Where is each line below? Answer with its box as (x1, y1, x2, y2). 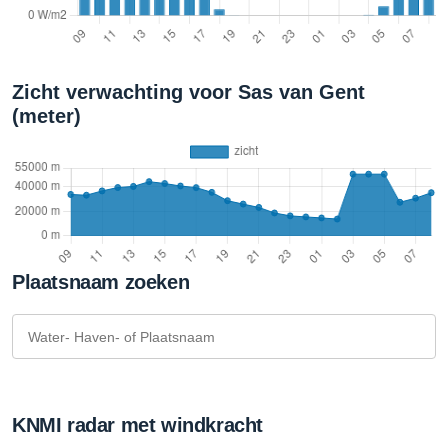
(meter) (12, 105, 81, 127)
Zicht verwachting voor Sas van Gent (12, 81, 365, 103)
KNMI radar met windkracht (12, 414, 263, 436)
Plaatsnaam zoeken (12, 271, 190, 293)
